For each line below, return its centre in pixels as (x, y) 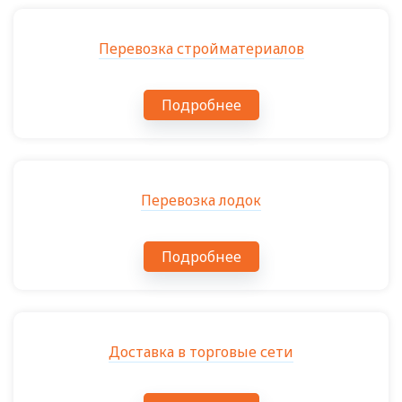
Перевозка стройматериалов (201, 48)
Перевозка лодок (201, 200)
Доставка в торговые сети (201, 352)
